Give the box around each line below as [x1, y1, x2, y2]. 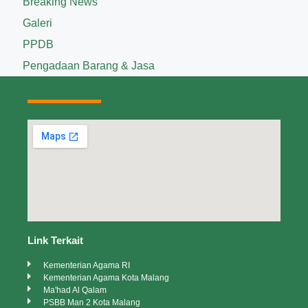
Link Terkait [27, 234, 83, 247]
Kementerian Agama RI [43, 261, 130, 271]
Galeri [23, 16, 52, 29]
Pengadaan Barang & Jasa [23, 59, 155, 71]
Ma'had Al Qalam [43, 285, 107, 296]
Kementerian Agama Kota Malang [43, 273, 169, 283]
